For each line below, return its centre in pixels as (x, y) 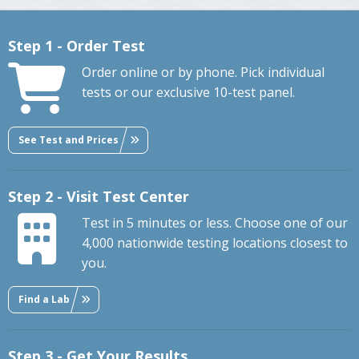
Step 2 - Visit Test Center (99, 197)
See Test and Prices (69, 139)
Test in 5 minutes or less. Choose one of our (215, 223)
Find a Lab (44, 299)
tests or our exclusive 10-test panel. (188, 93)
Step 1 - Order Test (77, 46)
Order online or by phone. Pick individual (203, 73)
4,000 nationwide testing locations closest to (215, 243)
